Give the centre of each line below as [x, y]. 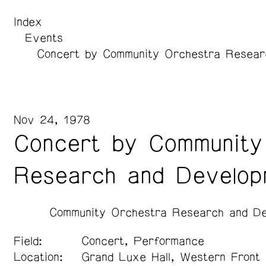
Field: [28, 241]
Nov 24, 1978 [52, 120]
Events [44, 38]
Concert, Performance [143, 241]
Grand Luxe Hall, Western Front [171, 257]
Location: [38, 257]
